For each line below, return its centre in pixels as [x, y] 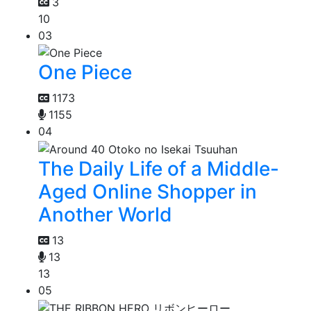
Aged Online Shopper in [148, 192]
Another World [105, 215]
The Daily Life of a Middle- [159, 169]
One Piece [85, 73]
